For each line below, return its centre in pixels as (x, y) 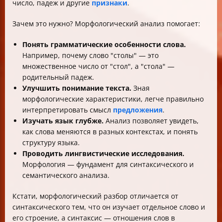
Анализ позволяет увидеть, (151, 121)
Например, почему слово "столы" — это (90, 55)
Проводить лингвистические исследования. (103, 153)
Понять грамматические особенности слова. (104, 44)
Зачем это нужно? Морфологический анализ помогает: (106, 24)
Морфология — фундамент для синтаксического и (108, 164)
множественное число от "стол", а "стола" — (98, 66)
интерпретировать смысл (68, 110)
